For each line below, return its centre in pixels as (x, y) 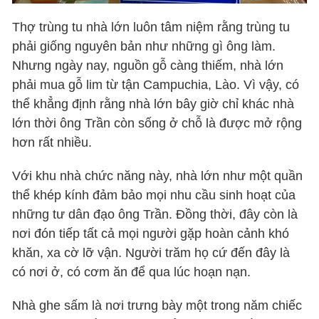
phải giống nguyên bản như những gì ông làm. (144, 47)
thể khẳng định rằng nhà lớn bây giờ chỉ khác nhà (153, 104)
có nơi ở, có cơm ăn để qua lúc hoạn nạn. (132, 272)
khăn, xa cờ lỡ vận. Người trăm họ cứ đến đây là (151, 253)
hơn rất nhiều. (52, 143)
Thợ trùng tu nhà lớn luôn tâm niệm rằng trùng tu (151, 27)
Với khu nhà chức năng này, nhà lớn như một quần (158, 176)
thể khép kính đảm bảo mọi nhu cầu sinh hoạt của (154, 195)
